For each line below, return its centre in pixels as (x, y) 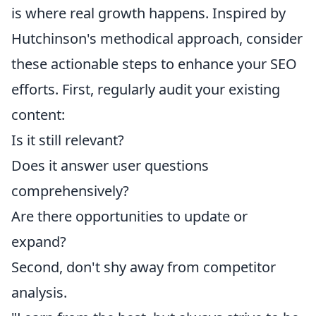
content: (38, 115)
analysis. (39, 293)
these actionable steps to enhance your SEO (154, 64)
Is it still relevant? (68, 140)
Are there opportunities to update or (129, 217)
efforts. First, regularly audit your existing (146, 90)
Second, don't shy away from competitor (144, 267)
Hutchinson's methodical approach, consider (157, 39)
